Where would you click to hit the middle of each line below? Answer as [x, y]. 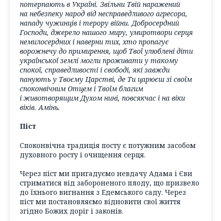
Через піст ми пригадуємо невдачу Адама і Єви [106, 174]
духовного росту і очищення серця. [83, 154]
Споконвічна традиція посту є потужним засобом [108, 145]
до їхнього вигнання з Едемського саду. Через [103, 192]
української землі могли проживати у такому [99, 60]
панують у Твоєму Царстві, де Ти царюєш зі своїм [106, 79]
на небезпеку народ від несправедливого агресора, [104, 13]
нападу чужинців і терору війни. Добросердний [99, 23]
